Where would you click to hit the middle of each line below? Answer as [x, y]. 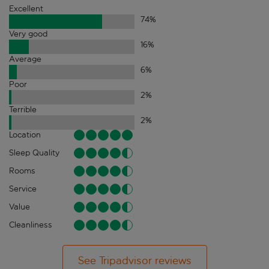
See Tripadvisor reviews [134, 261]
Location [25, 135]
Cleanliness [31, 225]
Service [23, 189]
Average [25, 59]
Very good [28, 34]
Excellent [26, 9]
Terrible [23, 110]
